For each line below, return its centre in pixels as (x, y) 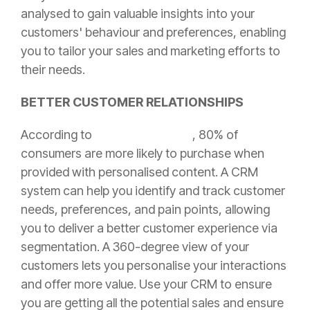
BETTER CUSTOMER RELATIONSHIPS (132, 102)
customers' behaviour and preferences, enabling (153, 32)
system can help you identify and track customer (153, 190)
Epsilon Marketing (144, 134)
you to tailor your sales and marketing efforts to (151, 51)
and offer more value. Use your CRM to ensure (146, 284)
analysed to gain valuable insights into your (138, 13)
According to (58, 134)
